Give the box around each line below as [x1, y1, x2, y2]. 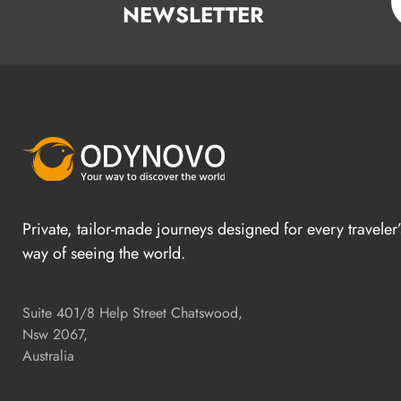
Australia [22, 346, 74, 367]
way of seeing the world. [22, 242, 185, 266]
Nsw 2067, [22, 324, 88, 346]
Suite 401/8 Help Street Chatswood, [22, 303, 243, 324]
